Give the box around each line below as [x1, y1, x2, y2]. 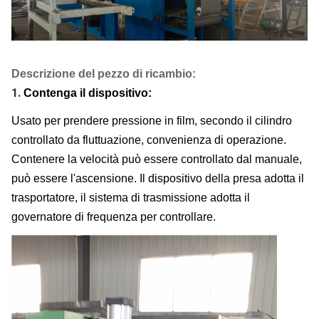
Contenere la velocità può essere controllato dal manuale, [11, 152, 302, 165]
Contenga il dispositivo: [23, 86, 152, 99]
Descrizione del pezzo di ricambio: [11, 67, 196, 80]
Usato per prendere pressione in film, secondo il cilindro [11, 114, 292, 127]
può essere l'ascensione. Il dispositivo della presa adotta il [11, 172, 304, 184]
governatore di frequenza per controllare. [11, 210, 216, 223]
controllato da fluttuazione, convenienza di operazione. [11, 133, 286, 146]
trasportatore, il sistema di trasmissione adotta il [11, 191, 250, 204]
